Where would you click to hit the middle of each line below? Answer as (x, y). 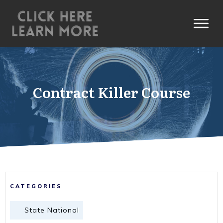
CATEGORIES (36, 186)
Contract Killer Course (111, 92)
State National (52, 210)
